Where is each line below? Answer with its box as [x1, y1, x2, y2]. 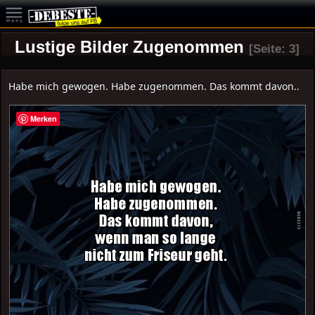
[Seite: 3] [249, 42, 300, 56]
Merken [30, 113, 58, 124]
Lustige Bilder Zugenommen [15, 37, 245, 56]
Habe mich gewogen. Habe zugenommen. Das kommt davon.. [8, 79, 300, 93]
